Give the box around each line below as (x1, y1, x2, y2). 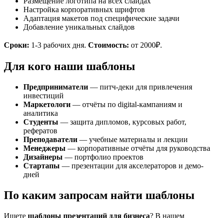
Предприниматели (23, 82, 88, 91)
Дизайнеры (23, 152, 63, 161)
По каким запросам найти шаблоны (4, 188, 195, 201)
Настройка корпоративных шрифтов (23, 5, 145, 14)
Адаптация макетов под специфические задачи (23, 14, 180, 22)
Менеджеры (23, 144, 66, 152)
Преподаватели (23, 135, 77, 144)
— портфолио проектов (63, 152, 144, 161)
